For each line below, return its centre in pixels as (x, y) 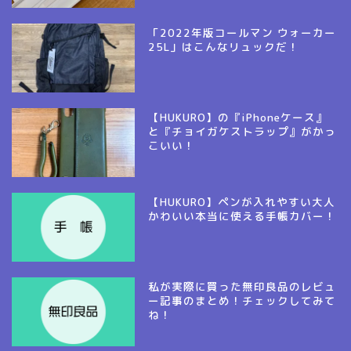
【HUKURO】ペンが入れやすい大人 (242, 201)
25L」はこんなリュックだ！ (224, 46)
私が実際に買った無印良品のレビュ (242, 287)
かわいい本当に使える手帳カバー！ (242, 215)
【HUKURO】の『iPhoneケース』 (238, 117)
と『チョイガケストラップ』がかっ (242, 131)
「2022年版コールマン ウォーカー (242, 32)
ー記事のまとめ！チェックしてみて (242, 301)
